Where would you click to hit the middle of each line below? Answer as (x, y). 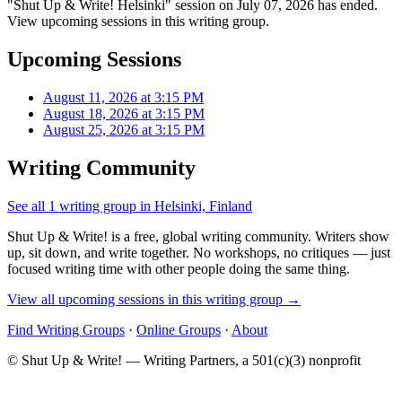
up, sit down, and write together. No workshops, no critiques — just (199, 252)
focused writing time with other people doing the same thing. (179, 268)
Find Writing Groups (66, 329)
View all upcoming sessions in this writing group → (154, 299)
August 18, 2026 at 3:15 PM (124, 113)
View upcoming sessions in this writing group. (138, 21)
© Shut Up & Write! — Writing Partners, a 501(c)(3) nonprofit (184, 360)
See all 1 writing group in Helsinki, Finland (130, 205)
